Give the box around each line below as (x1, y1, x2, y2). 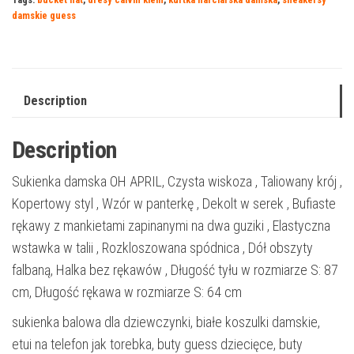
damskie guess (12, 9, 76, 21)
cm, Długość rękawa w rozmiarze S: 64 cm (12, 283, 242, 300)
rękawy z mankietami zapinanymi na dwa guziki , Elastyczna (12, 217, 330, 234)
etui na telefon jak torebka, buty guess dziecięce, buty (12, 335, 303, 352)
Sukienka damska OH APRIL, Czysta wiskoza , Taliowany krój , (12, 172, 342, 190)
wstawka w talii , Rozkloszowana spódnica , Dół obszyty (12, 239, 313, 256)
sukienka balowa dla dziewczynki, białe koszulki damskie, (12, 313, 320, 330)
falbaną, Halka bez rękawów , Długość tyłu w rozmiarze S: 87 (12, 261, 338, 278)
